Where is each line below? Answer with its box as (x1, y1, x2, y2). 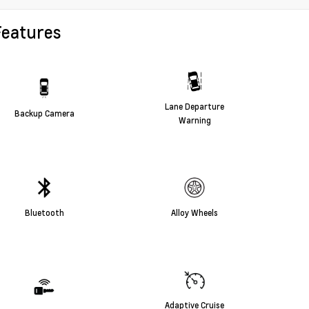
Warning (178, 114, 211, 126)
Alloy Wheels (171, 206, 218, 218)
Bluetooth (24, 206, 64, 218)
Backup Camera (14, 107, 74, 119)
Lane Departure (165, 100, 224, 112)
